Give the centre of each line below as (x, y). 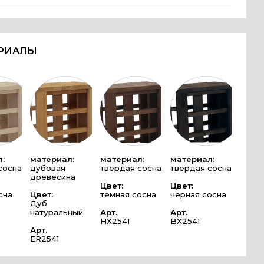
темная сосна (128, 194)
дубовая (48, 168)
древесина (53, 176)
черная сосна (198, 194)
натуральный (57, 212)
